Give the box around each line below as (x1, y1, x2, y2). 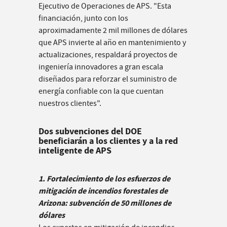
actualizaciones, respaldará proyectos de (39, 50, 177, 60)
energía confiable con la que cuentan (39, 86, 164, 97)
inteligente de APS (39, 144, 111, 157)
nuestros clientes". (39, 98, 101, 109)
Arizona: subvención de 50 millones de (39, 198, 171, 209)
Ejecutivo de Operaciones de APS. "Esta (39, 1, 171, 12)
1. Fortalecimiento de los (39, 173, 127, 184)
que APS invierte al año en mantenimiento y (39, 37, 186, 48)
